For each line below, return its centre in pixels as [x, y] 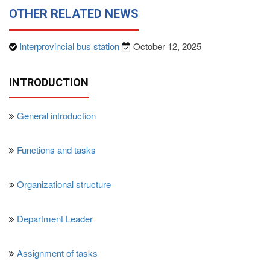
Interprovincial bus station [69, 46]
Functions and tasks [56, 149]
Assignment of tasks [57, 253]
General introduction [56, 115]
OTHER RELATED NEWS [74, 14]
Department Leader [55, 218]
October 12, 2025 [166, 46]
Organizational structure [64, 184]
